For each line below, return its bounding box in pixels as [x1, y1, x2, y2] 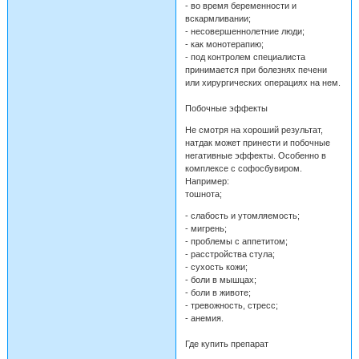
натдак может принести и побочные [184, 137, 330, 147]
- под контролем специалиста [184, 51, 305, 62]
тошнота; [184, 188, 222, 199]
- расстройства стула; [184, 248, 275, 259]
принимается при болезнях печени [184, 64, 327, 75]
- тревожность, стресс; [184, 300, 278, 310]
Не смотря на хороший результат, [184, 124, 323, 135]
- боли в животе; [184, 287, 251, 297]
